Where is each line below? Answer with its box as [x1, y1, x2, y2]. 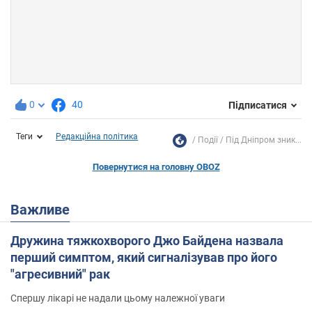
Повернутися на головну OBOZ [92, 162, 220, 173]
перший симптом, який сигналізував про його [10, 250, 277, 265]
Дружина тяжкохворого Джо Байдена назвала [10, 233, 283, 249]
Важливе [19, 201, 70, 219]
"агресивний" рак [10, 267, 110, 282]
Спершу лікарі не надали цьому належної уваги [10, 292, 225, 304]
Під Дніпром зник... [226, 135, 302, 146]
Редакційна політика [56, 132, 138, 142]
